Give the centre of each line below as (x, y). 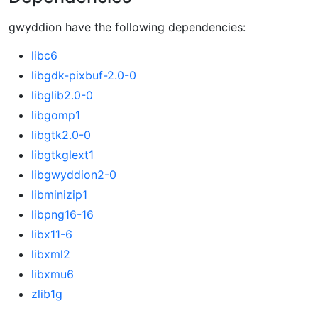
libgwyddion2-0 (74, 175)
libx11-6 (52, 235)
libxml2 (51, 254)
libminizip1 (59, 195)
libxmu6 (53, 274)
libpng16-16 (62, 215)
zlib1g (47, 294)
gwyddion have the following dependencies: (127, 27)
